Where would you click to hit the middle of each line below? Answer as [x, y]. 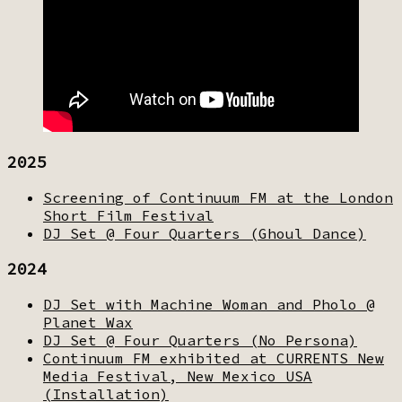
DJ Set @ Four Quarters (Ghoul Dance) [205, 233]
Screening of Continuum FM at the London [218, 197]
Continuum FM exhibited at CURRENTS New [214, 358]
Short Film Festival [128, 215]
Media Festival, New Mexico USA [178, 376]
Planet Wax [88, 322]
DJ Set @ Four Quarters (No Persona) [200, 340]
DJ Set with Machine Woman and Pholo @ [209, 304]
